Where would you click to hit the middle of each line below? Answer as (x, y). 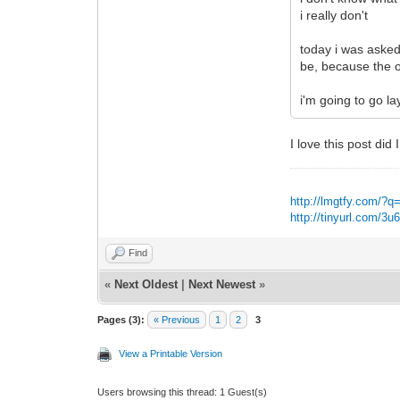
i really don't (334, 15)
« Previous (177, 319)
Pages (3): (121, 319)
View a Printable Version (171, 353)
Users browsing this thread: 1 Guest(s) (183, 392)
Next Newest (222, 284)
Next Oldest (146, 284)
